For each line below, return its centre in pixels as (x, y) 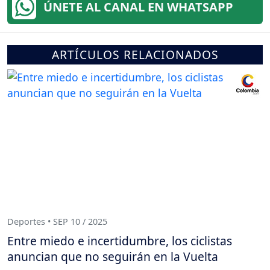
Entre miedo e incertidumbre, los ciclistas (120, 240)
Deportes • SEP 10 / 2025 (57, 222)
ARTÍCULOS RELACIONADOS (135, 54)
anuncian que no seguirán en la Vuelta (113, 256)
